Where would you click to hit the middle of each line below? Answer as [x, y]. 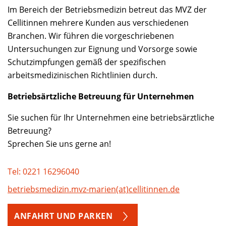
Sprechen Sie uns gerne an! [59, 144]
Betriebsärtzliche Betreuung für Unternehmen [101, 96]
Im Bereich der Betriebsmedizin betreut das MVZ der [107, 10]
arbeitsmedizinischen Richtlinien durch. [82, 75]
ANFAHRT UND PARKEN [64, 216]
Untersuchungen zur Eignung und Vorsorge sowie [102, 49]
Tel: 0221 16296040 [43, 172]
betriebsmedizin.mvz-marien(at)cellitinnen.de [94, 189]
